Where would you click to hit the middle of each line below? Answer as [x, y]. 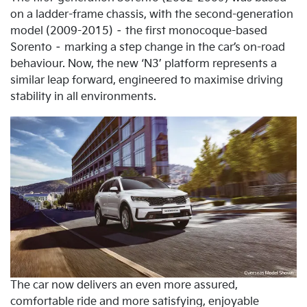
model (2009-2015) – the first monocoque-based [139, 31]
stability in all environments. [83, 97]
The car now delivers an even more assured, [124, 285]
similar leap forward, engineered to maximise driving [147, 80]
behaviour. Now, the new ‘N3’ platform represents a [144, 64]
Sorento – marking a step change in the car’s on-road [148, 47]
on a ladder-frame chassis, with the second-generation [152, 14]
